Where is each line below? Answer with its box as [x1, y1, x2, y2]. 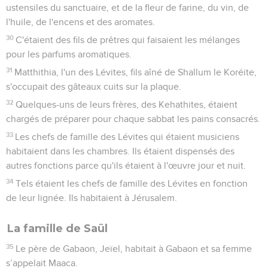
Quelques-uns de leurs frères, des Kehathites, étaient [16, 99, 238, 109]
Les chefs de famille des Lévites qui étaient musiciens [15, 132, 240, 142]
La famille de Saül [7, 221, 108, 235]
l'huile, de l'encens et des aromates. [6, 17, 155, 27]
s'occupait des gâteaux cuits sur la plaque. [6, 81, 181, 92]
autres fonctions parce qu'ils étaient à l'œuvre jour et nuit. [6, 160, 246, 170]
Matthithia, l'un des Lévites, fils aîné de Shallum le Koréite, [14, 67, 257, 77]
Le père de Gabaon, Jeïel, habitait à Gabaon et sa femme [16, 243, 252, 254]
